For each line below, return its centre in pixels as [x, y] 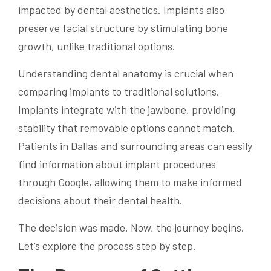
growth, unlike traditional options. [97, 46]
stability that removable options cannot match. [127, 128]
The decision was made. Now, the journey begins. [131, 228]
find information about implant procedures [117, 164]
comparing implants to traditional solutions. [119, 92]
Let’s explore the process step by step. [107, 246]
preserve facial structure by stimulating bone [123, 28]
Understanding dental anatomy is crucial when [126, 73]
